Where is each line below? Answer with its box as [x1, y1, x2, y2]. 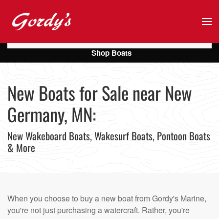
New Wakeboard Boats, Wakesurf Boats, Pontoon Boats [7, 128, 210, 143]
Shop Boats [91, 47, 131, 58]
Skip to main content [22, 22, 92, 33]
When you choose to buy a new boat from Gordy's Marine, [7, 193, 206, 204]
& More [7, 140, 35, 155]
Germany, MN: [7, 101, 96, 128]
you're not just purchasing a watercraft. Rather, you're [7, 204, 190, 216]
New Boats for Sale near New [7, 79, 192, 106]
